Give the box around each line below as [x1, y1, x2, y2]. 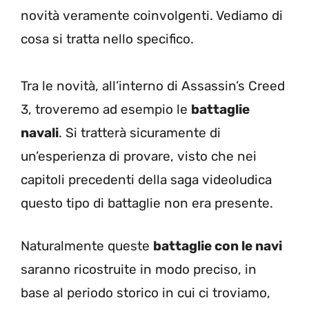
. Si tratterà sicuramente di [59, 124, 221, 141]
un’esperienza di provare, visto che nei [21, 148, 257, 164]
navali [21, 124, 59, 141]
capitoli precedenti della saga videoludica [21, 171, 272, 188]
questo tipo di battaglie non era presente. [21, 195, 273, 211]
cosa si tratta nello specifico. [21, 30, 194, 47]
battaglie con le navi [153, 238, 282, 254]
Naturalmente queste [21, 238, 153, 254]
